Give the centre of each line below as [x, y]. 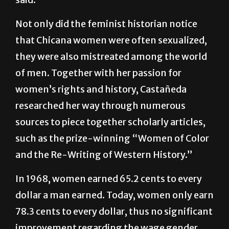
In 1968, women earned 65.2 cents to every [109, 203]
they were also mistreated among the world [111, 81]
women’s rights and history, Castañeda [101, 114]
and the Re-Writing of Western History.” [104, 179]
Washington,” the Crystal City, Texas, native [112, 8]
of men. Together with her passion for [98, 98]
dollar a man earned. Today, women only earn [114, 220]
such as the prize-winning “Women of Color [112, 163]
